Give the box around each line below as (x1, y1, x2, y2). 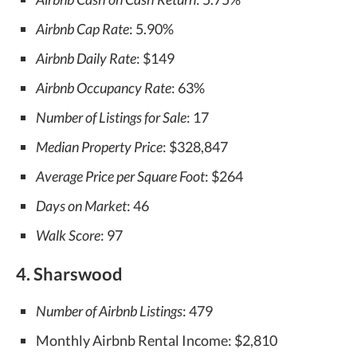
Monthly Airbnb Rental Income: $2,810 (36, 331, 277, 349)
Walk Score (36, 226, 100, 244)
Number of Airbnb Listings (36, 302, 182, 320)
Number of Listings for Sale (36, 108, 186, 126)
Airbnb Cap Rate (36, 20, 129, 37)
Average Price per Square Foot (36, 167, 205, 185)
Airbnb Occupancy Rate (36, 79, 171, 96)
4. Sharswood (16, 263, 123, 284)
